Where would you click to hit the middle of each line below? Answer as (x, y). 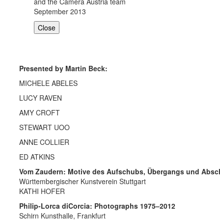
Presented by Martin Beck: (63, 69)
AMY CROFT (40, 113)
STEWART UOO (44, 127)
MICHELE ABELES (48, 83)
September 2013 (60, 12)
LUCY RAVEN (41, 98)
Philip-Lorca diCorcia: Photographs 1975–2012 (97, 206)
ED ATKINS (37, 157)
